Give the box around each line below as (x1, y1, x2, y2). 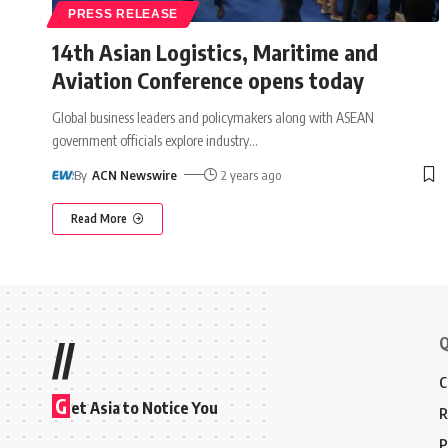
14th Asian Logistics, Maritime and (52, 37, 378, 66)
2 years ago (221, 166, 282, 183)
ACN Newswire (91, 166, 177, 183)
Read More (71, 210, 127, 226)
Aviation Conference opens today (52, 65, 364, 94)
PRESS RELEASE (68, 7, 179, 20)
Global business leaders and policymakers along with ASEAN (52, 108, 374, 126)
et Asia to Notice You (71, 397, 218, 418)
